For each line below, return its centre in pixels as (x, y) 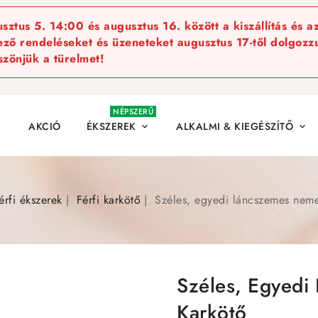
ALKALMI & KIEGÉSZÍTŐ (235, 126)
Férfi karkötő (108, 199)
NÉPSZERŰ (133, 111)
